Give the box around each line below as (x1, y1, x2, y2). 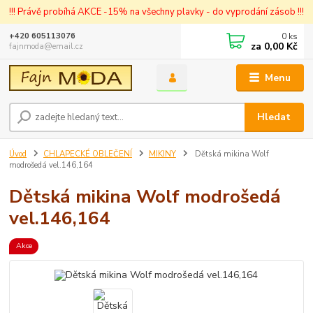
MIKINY (148, 149, 176, 160)
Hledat (257, 110, 291, 124)
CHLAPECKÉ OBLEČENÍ (43, 149, 132, 160)
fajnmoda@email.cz (9, 41, 84, 52)
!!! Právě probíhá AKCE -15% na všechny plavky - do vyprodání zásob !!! (9, 5, 304, 18)
